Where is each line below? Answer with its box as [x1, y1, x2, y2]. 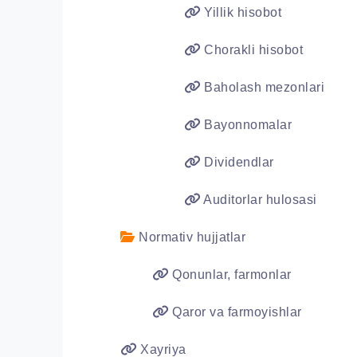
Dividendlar [200, 155, 274, 169]
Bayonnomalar [200, 118, 292, 131]
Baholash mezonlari [200, 80, 324, 94]
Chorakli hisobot [200, 43, 303, 57]
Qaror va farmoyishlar [168, 305, 302, 319]
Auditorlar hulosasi [200, 193, 317, 206]
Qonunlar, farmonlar [168, 268, 292, 281]
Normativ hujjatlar [135, 230, 245, 244]
